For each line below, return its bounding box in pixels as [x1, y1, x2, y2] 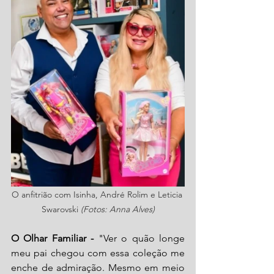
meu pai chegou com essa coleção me [11, 246, 185, 259]
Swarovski [41, 203, 81, 215]
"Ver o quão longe [98, 232, 185, 244]
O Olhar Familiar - [11, 232, 98, 244]
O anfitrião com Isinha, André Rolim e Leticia [11, 188, 185, 200]
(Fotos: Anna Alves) [80, 203, 155, 215]
